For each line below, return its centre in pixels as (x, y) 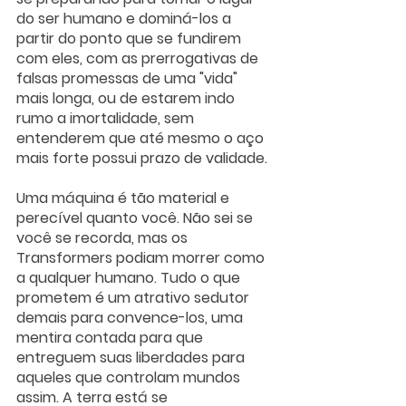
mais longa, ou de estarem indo (127, 98)
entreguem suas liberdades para (132, 357)
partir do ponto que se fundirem (130, 38)
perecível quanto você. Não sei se (136, 217)
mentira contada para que (111, 337)
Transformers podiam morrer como (142, 257)
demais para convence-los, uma (131, 317)
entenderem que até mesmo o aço (142, 138)
